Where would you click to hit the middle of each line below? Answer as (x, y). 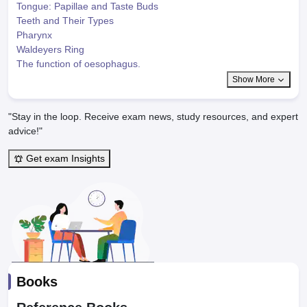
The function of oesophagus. (78, 64)
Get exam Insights (64, 158)
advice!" (25, 131)
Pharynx (34, 35)
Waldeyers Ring (50, 49)
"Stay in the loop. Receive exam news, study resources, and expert (153, 116)
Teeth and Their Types (65, 21)
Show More (255, 79)
